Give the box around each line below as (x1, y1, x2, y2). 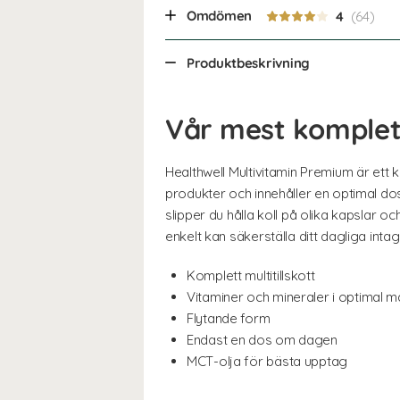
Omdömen (187, 7, 255, 24)
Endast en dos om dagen (187, 330, 337, 348)
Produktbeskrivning (187, 54, 310, 71)
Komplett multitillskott (187, 266, 315, 284)
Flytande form (187, 309, 271, 327)
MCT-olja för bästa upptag (187, 352, 347, 370)
